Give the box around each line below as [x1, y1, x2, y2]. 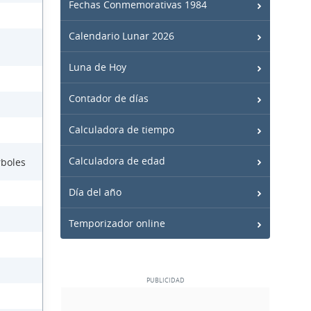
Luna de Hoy [69, 60, 126, 74]
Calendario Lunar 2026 [69, 29, 174, 42]
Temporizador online [69, 217, 165, 230]
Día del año [69, 185, 121, 199]
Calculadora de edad [69, 154, 165, 167]
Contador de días [69, 92, 149, 105]
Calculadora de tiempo [69, 123, 174, 136]
